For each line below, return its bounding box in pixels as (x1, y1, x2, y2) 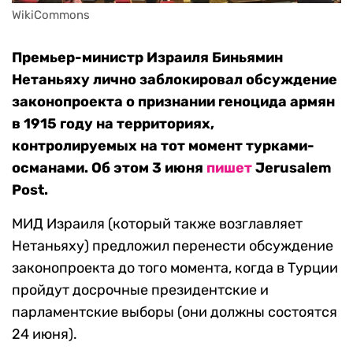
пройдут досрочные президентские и (12, 281, 269, 299)
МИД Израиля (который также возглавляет (12, 215, 303, 233)
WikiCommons (12, 8, 90, 23)
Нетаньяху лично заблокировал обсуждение (12, 71, 337, 89)
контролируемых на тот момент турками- (12, 137, 314, 155)
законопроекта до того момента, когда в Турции (12, 259, 338, 277)
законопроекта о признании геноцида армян (12, 93, 335, 111)
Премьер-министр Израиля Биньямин (12, 49, 283, 67)
